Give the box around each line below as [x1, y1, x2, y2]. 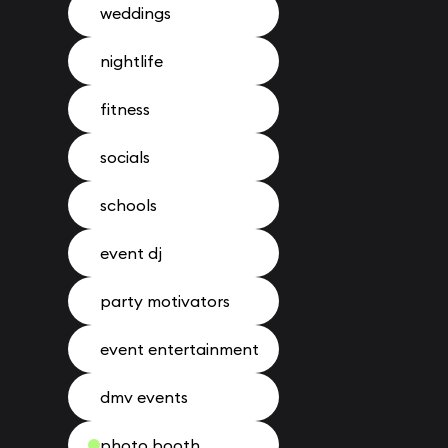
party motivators [100, 291, 230, 311]
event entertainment [100, 339, 259, 359]
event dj [100, 243, 162, 263]
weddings [100, 3, 171, 23]
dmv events [100, 387, 188, 407]
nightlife [100, 51, 163, 71]
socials [100, 147, 150, 167]
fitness [100, 99, 150, 119]
